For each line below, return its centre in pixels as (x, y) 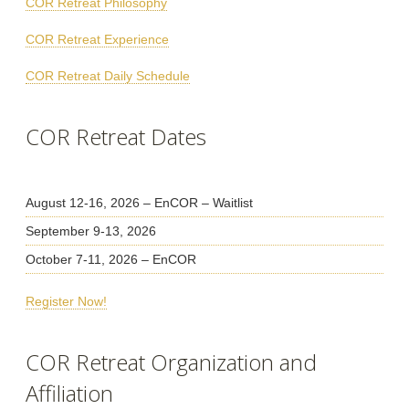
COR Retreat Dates (116, 137)
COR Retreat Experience (98, 40)
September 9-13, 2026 (91, 231)
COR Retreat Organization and (172, 362)
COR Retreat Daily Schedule (108, 76)
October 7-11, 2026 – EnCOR (111, 260)
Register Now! (67, 302)
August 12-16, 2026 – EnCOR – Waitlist (140, 203)
